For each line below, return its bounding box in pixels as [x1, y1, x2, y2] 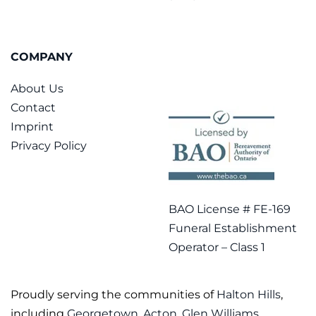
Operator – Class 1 [169, 240, 265, 254]
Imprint [11, 119, 54, 133]
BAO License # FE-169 [169, 202, 291, 216]
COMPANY [11, 49, 73, 63]
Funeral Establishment [169, 221, 297, 235]
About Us [11, 81, 63, 95]
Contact [11, 100, 56, 114]
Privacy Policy [11, 138, 87, 152]
